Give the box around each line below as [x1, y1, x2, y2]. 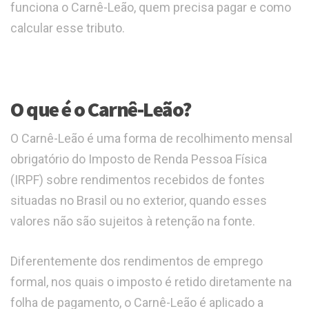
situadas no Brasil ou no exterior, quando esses [10, 193, 267, 208]
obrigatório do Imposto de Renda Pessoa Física [10, 152, 267, 167]
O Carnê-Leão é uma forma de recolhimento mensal [10, 131, 292, 146]
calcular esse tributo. [10, 21, 125, 36]
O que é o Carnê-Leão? [10, 96, 191, 123]
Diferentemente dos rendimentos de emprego [10, 254, 263, 269]
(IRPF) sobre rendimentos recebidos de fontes [10, 172, 265, 188]
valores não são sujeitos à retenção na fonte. [10, 214, 255, 229]
